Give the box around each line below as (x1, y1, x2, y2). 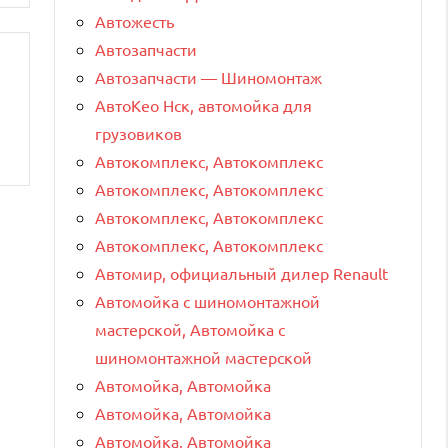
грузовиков (95, 122, 182, 143)
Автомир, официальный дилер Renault (95, 262, 388, 283)
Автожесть (95, 10, 174, 31)
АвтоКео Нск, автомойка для (95, 94, 312, 115)
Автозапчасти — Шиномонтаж (95, 66, 322, 87)
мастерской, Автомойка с (95, 318, 285, 339)
